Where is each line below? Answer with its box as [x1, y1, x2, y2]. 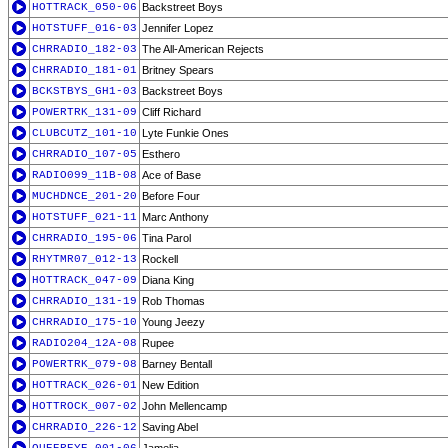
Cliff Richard [142, 106, 201, 118]
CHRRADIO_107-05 [32, 148, 137, 160]
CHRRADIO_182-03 [32, 43, 137, 55]
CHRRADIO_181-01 [32, 64, 137, 76]
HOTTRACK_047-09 [32, 274, 137, 286]
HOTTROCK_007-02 [32, 400, 137, 412]
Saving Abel [142, 421, 198, 433]
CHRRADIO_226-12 [32, 421, 137, 433]
